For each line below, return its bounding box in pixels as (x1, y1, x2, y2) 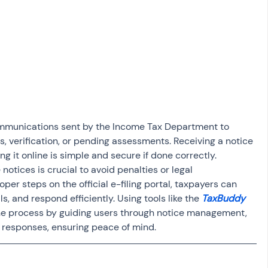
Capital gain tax (4, 50, 90, 65)
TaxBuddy (202, 192, 245, 205)
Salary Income (45, 2, 121, 17)
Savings (114, 50, 156, 65)
